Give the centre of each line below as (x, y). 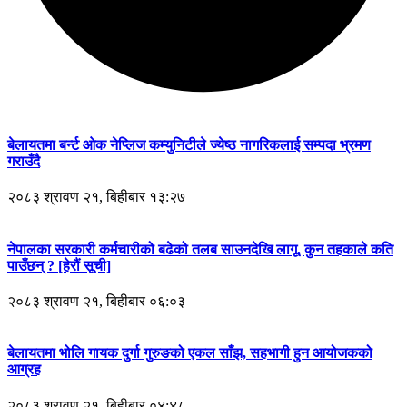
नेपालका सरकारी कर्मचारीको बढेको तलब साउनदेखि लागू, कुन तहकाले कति (200, 249)
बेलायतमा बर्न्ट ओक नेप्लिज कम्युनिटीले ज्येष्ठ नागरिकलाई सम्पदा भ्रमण (189, 145)
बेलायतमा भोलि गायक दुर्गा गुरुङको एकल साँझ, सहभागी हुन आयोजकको (190, 353)
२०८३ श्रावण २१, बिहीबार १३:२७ (96, 197)
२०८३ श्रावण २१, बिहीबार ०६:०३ (96, 301)
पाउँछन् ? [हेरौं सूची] (59, 265)
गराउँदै (24, 162)
